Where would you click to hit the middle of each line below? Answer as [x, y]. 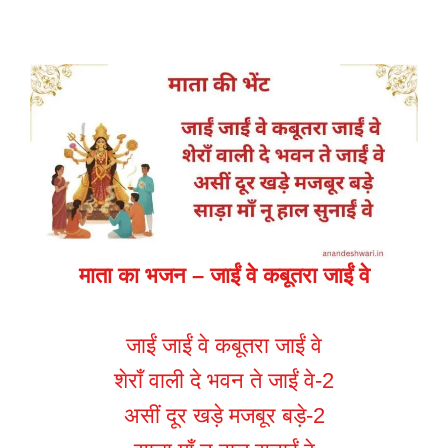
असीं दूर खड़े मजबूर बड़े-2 [224, 416]
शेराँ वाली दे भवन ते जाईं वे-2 [224, 381]
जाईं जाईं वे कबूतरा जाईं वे [224, 346]
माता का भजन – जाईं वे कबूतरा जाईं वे [224, 276]
